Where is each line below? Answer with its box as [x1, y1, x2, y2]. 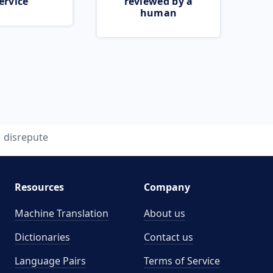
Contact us [144, 230, 193, 244]
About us [144, 207, 185, 220]
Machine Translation [14, 207, 108, 220]
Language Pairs [14, 254, 86, 268]
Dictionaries [14, 230, 70, 244]
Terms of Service [144, 254, 220, 268]
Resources [14, 180, 64, 194]
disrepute [4, 130, 48, 144]
